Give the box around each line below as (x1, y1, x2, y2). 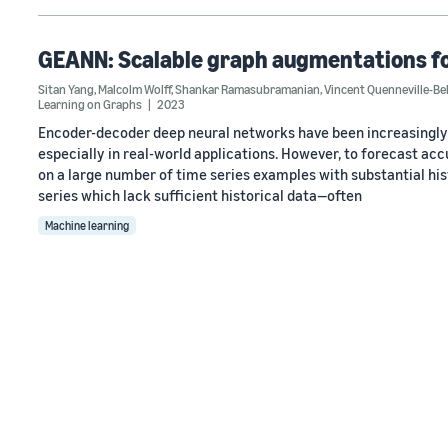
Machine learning (45, 218, 129, 233)
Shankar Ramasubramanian (175, 81, 320, 97)
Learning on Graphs (38, 96, 144, 112)
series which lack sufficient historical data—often (38, 186, 362, 204)
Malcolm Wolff (98, 81, 171, 97)
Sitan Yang (38, 81, 94, 97)
